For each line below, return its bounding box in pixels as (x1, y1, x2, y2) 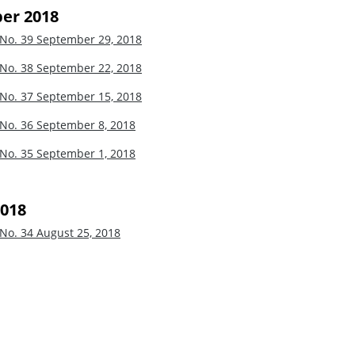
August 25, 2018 (36, 224, 120, 240)
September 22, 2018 (36, 59, 142, 75)
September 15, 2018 (36, 88, 142, 104)
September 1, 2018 (36, 145, 136, 161)
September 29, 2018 (36, 31, 142, 47)
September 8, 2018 (36, 116, 136, 132)
